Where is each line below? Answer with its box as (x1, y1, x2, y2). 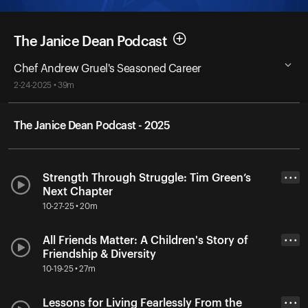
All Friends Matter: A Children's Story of (43, 234, 248, 246)
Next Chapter (43, 186, 113, 197)
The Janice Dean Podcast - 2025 (14, 120, 170, 131)
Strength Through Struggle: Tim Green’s (43, 172, 251, 184)
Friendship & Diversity (43, 248, 156, 260)
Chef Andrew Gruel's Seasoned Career (14, 63, 201, 74)
